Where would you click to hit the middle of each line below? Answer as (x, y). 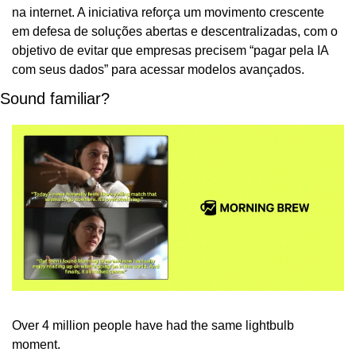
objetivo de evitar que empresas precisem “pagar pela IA (170, 50)
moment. (36, 344)
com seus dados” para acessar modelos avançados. (158, 69)
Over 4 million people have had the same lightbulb (153, 325)
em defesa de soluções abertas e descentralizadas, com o (175, 31)
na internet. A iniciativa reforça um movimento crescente (168, 12)
